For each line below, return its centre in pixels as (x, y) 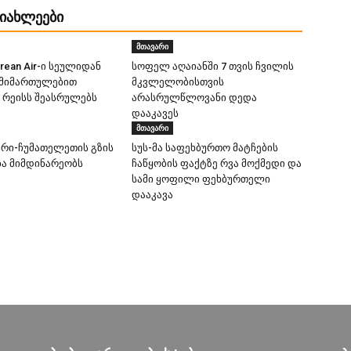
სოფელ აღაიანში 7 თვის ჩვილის (213, 66)
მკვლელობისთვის (178, 82)
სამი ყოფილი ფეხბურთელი (201, 179)
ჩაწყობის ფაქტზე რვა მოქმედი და (217, 163)
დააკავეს (155, 113)
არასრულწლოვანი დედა (194, 98)
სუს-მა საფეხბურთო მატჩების (205, 148)
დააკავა (152, 195)
